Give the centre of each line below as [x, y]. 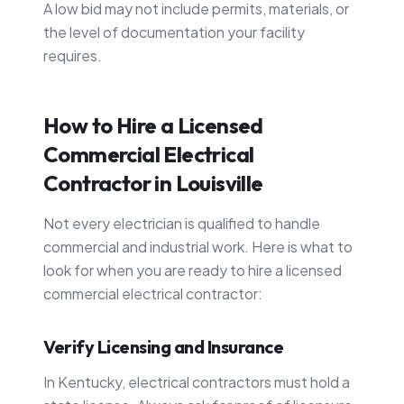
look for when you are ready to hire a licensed [193, 270]
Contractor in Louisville [153, 183]
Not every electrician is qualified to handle [182, 223]
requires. [73, 55]
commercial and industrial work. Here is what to [198, 246]
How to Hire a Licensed [153, 125]
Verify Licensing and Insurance [163, 346]
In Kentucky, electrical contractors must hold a [197, 381]
